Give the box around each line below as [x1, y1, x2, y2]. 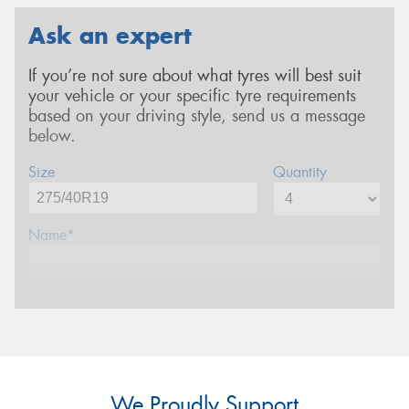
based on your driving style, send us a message [28, 105, 365, 128]
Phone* [28, 286, 74, 306]
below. [28, 125, 76, 148]
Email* [28, 347, 71, 367]
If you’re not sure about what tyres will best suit [28, 65, 361, 88]
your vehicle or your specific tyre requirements [28, 85, 356, 108]
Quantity [272, 162, 327, 182]
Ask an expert [28, 20, 192, 50]
